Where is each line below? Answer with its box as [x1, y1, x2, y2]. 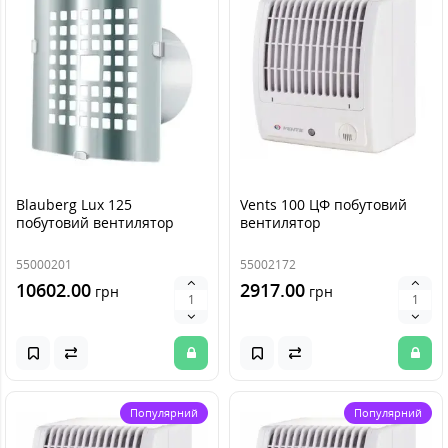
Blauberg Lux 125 [16, 194, 132, 214]
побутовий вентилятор [16, 212, 174, 232]
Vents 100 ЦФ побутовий [240, 194, 407, 214]
